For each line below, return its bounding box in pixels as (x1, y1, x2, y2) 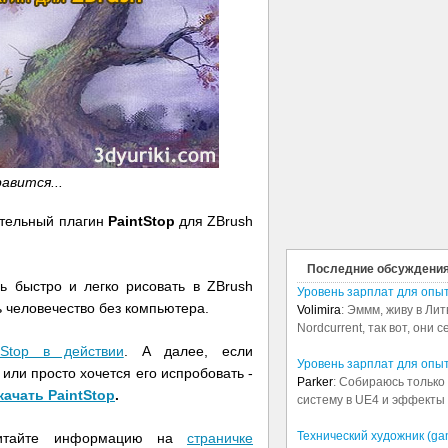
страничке (187, 429, 253, 446)
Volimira (297, 303, 341, 317)
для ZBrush (174, 212, 254, 229)
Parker (297, 375, 333, 389)
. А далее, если (123, 342, 253, 359)
